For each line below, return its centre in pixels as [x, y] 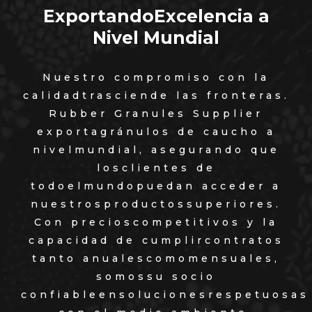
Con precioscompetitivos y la [156, 222]
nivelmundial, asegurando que [156, 150]
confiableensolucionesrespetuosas [165, 295]
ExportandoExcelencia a [156, 16]
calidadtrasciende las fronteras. [156, 95]
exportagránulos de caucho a [156, 132]
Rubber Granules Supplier [156, 114]
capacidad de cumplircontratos [156, 240]
